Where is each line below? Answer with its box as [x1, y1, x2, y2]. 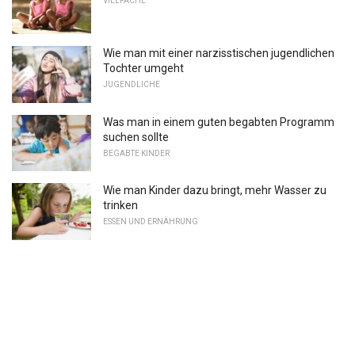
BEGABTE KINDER [103, 148, 170, 158]
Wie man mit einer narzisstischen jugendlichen [103, 46, 334, 59]
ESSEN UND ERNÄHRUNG [103, 217, 198, 227]
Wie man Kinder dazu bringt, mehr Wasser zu [103, 184, 326, 197]
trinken [103, 199, 138, 212]
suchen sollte [103, 130, 169, 143]
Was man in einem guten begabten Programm [103, 115, 334, 128]
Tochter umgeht [103, 61, 184, 74]
